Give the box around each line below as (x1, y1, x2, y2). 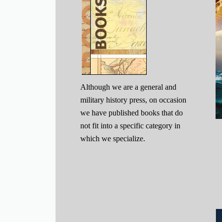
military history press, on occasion (80, 96, 187, 105)
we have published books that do (80, 109, 183, 117)
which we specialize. (80, 134, 148, 143)
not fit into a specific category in (80, 121, 181, 130)
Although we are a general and (80, 83, 177, 92)
